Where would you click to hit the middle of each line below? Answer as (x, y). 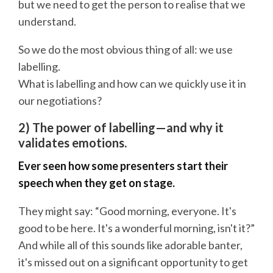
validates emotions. (73, 142)
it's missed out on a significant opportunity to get (133, 262)
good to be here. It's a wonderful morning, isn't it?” (136, 228)
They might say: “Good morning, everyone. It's (127, 211)
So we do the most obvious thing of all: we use (126, 49)
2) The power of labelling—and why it (121, 127)
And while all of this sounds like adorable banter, (130, 245)
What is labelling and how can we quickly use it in (132, 83)
